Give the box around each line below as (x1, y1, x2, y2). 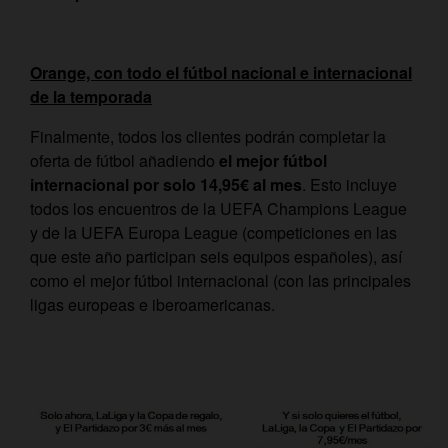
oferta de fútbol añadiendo (30, 149, 219, 173)
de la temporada (30, 85, 152, 109)
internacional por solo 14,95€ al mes (30, 173, 302, 197)
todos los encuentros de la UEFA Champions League (30, 197, 407, 221)
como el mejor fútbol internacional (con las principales (30, 269, 411, 293)
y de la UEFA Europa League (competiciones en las (30, 221, 397, 245)
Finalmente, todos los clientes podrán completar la (30, 125, 386, 149)
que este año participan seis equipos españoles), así (30, 245, 402, 269)
